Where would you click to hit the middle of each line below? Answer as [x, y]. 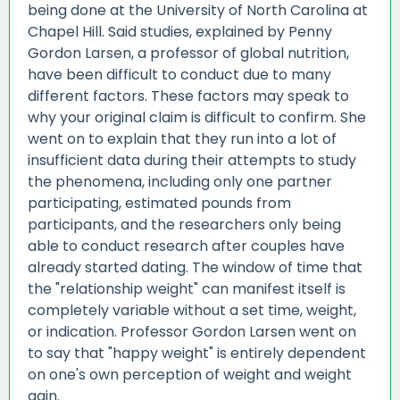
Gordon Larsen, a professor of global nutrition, [188, 54]
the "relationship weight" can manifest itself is [187, 289]
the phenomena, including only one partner [180, 182]
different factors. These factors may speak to [188, 96]
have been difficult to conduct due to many [179, 75]
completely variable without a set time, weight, [192, 311]
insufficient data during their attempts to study [192, 161]
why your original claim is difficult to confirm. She [197, 118]
